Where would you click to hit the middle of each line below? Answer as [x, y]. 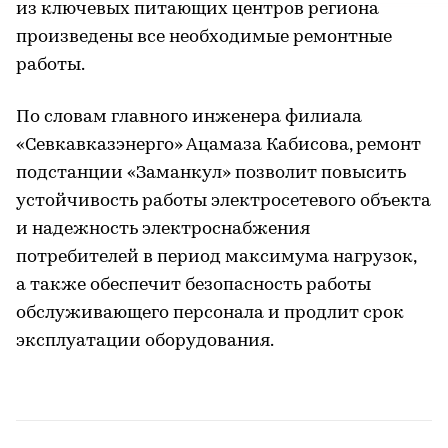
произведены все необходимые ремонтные [204, 37]
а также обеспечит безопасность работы [193, 285]
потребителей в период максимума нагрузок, [216, 257]
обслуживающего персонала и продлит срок [210, 313]
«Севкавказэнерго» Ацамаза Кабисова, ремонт [218, 145]
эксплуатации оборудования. [145, 341]
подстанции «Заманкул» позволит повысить [211, 173]
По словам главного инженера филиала [189, 117]
